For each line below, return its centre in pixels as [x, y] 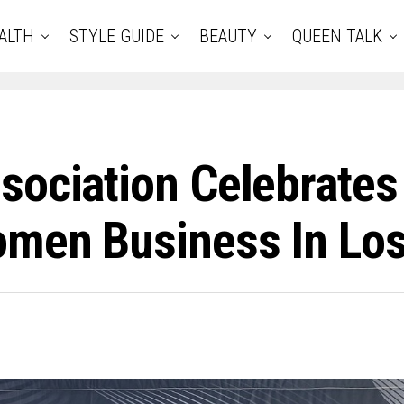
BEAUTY [228, 36]
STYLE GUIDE [117, 36]
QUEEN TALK [337, 36]
